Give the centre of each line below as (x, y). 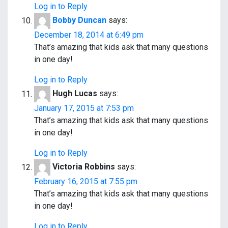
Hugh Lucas (75, 94)
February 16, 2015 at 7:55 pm (86, 182)
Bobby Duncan (79, 20)
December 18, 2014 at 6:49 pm (89, 35)
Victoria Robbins (84, 167)
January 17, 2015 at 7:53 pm (84, 108)
